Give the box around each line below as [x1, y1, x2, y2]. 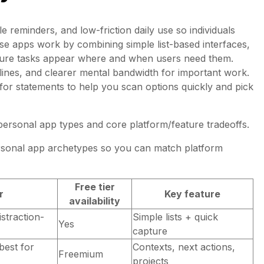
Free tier [74, 181, 115, 193]
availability [69, 195, 120, 207]
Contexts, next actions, [133, 241, 235, 253]
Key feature [164, 188, 220, 200]
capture [133, 225, 167, 237]
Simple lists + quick [133, 211, 218, 223]
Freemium [58, 248, 103, 260]
